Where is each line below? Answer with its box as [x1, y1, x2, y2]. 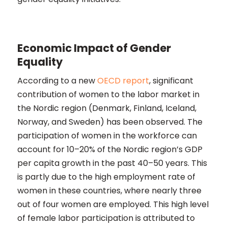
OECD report [95, 75, 149, 87]
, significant [149, 75, 193, 87]
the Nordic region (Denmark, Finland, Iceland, [17, 102, 196, 114]
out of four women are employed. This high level [17, 198, 209, 210]
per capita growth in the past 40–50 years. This [17, 157, 207, 169]
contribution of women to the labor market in [17, 89, 199, 100]
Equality [17, 54, 63, 69]
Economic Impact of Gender [17, 41, 171, 55]
